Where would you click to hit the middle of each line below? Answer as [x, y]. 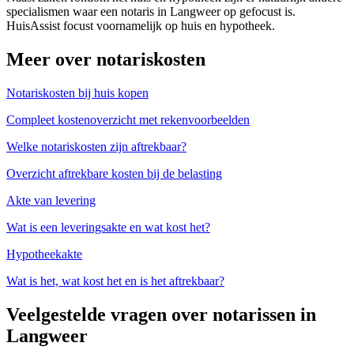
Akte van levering [51, 200]
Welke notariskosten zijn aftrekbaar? [96, 146]
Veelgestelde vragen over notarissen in [161, 314]
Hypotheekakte [44, 254]
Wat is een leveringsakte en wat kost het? [108, 227]
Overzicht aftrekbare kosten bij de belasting [114, 173]
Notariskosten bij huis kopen [77, 92]
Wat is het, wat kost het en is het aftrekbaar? [115, 281]
